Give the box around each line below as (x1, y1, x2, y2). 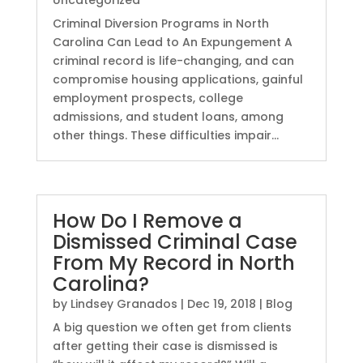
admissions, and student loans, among (52, 109, 284, 126)
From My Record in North (52, 250, 295, 277)
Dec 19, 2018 (186, 296, 256, 313)
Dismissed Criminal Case (52, 228, 297, 256)
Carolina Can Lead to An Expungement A (52, 34, 293, 51)
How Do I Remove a (52, 207, 242, 235)
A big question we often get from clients (52, 319, 292, 336)
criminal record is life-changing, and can (52, 53, 294, 70)
